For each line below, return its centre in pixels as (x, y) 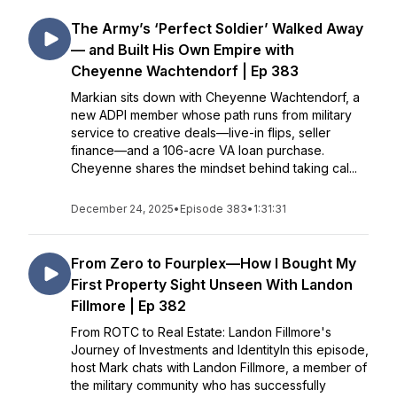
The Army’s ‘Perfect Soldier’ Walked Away (217, 28)
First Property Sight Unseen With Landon (212, 284)
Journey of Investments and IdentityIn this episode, (220, 350)
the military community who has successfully (198, 385)
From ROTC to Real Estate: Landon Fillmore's (201, 332)
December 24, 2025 (122, 209)
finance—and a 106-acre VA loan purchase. (198, 150)
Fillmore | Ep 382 (128, 306)
